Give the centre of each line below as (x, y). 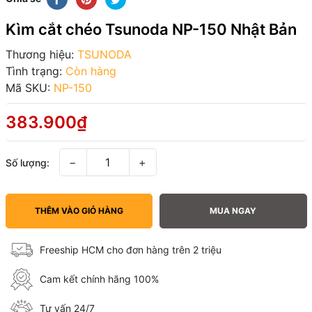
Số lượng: (27, 162)
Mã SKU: (28, 87)
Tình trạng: (33, 71)
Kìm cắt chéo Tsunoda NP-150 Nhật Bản (151, 29)
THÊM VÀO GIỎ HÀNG (79, 210)
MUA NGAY (233, 210)
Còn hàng (91, 71)
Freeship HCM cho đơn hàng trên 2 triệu (131, 250)
